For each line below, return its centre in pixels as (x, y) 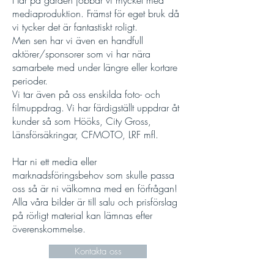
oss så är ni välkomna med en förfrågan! (96, 188)
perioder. (31, 81)
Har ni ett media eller (54, 161)
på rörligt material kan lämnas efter (82, 215)
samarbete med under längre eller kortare (95, 67)
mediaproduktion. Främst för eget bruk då (96, 13)
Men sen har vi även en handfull (78, 40)
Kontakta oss (98, 251)
